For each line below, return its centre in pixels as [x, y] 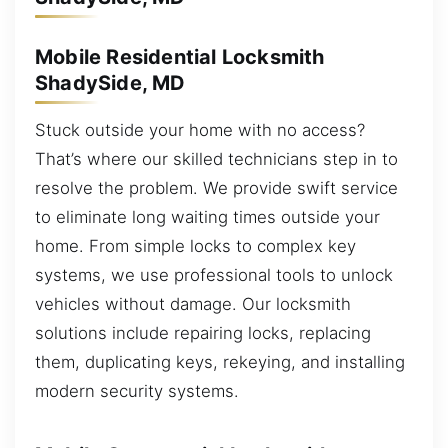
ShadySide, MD [110, 82]
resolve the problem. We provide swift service [216, 188]
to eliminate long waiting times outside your [207, 217]
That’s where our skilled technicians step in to [216, 159]
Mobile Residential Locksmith [180, 56]
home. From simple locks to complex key [195, 246]
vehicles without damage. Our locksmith [193, 304]
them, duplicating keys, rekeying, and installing [220, 362]
